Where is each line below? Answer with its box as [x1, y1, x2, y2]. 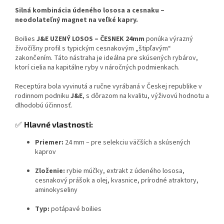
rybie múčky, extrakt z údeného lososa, [65, 166, 184, 176]
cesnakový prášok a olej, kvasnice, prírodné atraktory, [35, 175, 198, 186]
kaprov [35, 147, 56, 157]
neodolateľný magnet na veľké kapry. [15, 15, 138, 25]
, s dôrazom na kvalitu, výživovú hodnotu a [82, 91, 209, 101]
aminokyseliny [35, 185, 77, 195]
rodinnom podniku [15, 91, 70, 101]
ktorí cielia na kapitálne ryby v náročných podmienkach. [15, 62, 179, 73]
